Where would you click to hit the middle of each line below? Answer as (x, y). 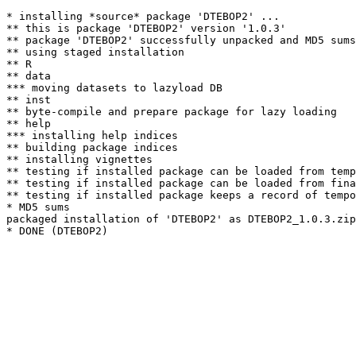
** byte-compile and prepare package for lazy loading (172, 112)
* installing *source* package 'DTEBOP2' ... (143, 16)
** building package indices (92, 147)
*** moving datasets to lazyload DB (114, 88)
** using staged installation (95, 52)
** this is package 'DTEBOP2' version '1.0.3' (146, 28)
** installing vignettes (79, 159)
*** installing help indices (92, 135)
